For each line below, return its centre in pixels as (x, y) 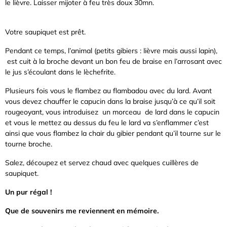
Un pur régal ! (28, 192)
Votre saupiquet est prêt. (45, 32)
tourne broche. (29, 144)
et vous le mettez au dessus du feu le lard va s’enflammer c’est (107, 122)
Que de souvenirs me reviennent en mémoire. (82, 211)
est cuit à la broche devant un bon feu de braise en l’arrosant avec (113, 61)
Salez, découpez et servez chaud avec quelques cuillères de (102, 162)
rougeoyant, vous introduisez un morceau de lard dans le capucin (112, 112)
